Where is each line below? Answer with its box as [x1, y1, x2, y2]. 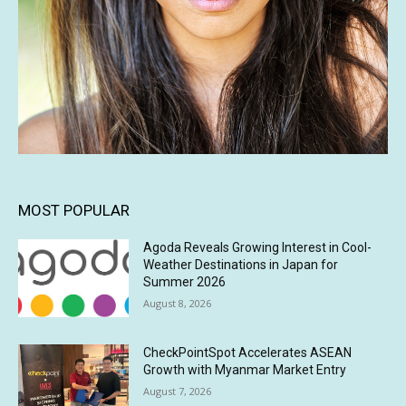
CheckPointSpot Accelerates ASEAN [143, 345, 353, 361]
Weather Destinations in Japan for [143, 257, 339, 273]
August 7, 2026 [143, 384, 212, 399]
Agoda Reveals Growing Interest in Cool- [143, 240, 372, 256]
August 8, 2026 [143, 296, 212, 311]
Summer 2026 [143, 275, 227, 290]
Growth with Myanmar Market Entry [143, 362, 347, 378]
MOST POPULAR [18, 201, 130, 220]
